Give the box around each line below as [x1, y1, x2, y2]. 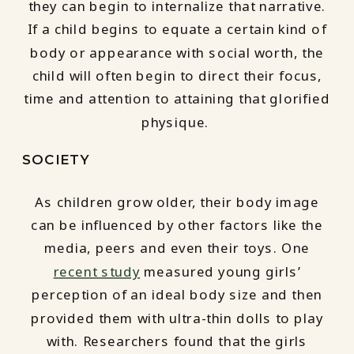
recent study [53, 262, 141, 281]
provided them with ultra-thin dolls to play [30, 308, 324, 328]
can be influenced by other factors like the [31, 215, 323, 235]
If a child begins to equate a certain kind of [27, 20, 327, 39]
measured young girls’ [140, 262, 301, 281]
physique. [141, 112, 213, 132]
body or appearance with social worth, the [30, 43, 324, 62]
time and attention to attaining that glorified [24, 89, 330, 109]
